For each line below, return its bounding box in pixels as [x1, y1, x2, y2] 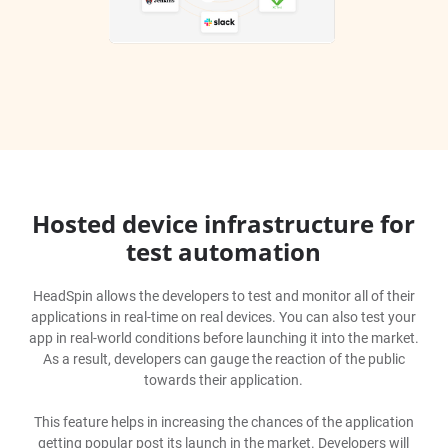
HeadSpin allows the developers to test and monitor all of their [32, 287, 415, 304]
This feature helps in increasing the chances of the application [33, 413, 414, 430]
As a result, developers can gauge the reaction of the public [42, 350, 405, 367]
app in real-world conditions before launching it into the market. [28, 329, 419, 346]
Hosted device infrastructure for [32, 206, 416, 240]
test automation [126, 234, 322, 268]
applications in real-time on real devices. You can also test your [31, 308, 417, 325]
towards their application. [144, 371, 304, 388]
